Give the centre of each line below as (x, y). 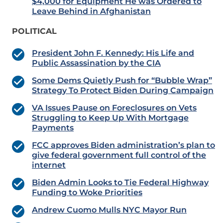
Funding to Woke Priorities (87, 193)
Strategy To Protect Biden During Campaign (123, 91)
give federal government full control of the (119, 155)
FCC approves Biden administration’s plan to (123, 145)
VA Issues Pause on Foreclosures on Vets (114, 108)
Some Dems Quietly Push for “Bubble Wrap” (122, 81)
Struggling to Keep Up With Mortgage (110, 118)
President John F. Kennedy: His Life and (113, 53)
